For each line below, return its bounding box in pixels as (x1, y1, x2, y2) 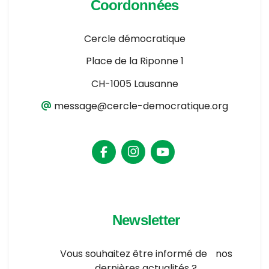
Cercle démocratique (83, 31, 186, 46)
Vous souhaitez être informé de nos (59, 247, 232, 261)
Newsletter (112, 212, 180, 229)
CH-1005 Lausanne (91, 76, 178, 91)
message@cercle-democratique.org (53, 99, 228, 113)
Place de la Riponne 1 (85, 54, 184, 68)
